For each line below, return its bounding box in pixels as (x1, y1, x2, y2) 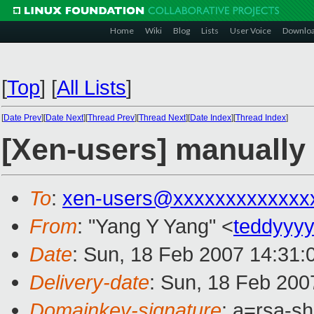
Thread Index (235, 113, 286, 123)
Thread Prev (88, 113, 135, 123)
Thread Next (139, 113, 186, 123)
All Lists (57, 76, 126, 99)
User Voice (230, 25, 271, 36)
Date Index (190, 113, 231, 123)
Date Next (46, 113, 83, 123)
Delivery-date (29, 271, 149, 294)
